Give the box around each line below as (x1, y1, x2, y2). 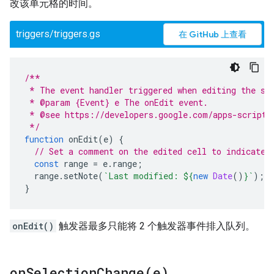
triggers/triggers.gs (16, 28, 100, 40)
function (24, 133, 64, 145)
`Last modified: (103, 170, 183, 182)
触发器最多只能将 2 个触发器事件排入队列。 (56, 220, 255, 232)
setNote (64, 170, 98, 182)
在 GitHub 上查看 (179, 29, 246, 40)
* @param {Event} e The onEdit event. (24, 97, 208, 108)
